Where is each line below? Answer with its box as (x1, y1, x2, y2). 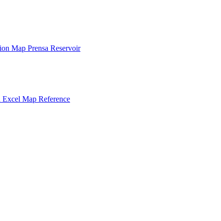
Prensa (28, 44, 50, 53)
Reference (38, 95, 70, 104)
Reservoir (50, 44, 80, 53)
